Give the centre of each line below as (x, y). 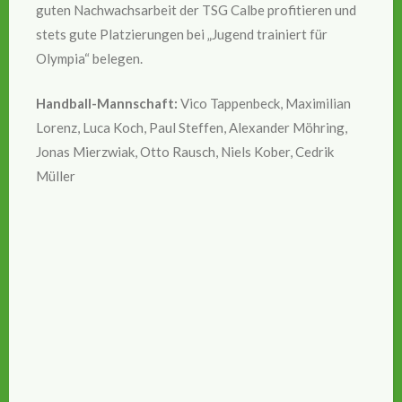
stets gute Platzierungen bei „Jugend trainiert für (182, 35)
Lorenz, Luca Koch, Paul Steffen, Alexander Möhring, (192, 127)
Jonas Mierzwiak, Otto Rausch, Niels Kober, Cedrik (185, 151)
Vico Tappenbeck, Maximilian (264, 103)
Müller (56, 175)
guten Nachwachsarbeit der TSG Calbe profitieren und (196, 10)
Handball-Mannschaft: (107, 103)
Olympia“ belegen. (89, 59)
